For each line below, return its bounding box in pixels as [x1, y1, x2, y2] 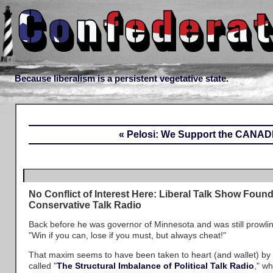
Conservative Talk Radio [29, 199, 141, 210]
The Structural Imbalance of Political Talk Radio [57, 261, 254, 271]
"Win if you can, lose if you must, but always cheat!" [29, 230, 226, 240]
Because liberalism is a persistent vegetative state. [15, 73, 229, 83]
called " [29, 261, 57, 271]
